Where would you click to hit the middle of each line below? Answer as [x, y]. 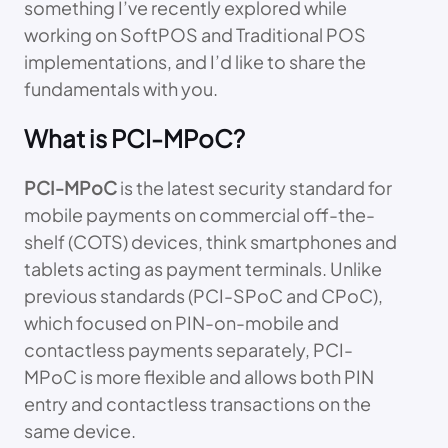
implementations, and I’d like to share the [195, 62]
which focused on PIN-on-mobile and [181, 323]
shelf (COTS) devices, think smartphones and [210, 242]
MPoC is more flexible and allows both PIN [199, 377]
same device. [80, 431]
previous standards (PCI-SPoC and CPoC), [203, 296]
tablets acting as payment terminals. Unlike [203, 269]
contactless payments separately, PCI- [188, 350]
